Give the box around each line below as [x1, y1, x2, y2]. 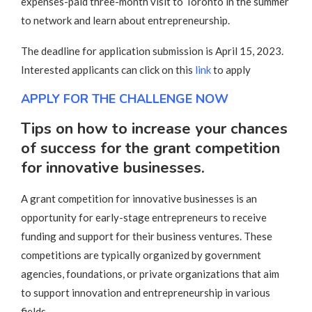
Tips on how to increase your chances [21, 118, 288, 139]
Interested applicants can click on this [21, 63, 195, 76]
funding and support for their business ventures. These [21, 229, 272, 242]
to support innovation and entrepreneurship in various [21, 286, 270, 299]
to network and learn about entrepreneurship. [21, 13, 230, 26]
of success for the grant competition [21, 137, 280, 159]
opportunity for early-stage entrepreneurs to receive [21, 210, 267, 224]
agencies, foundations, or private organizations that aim [21, 267, 279, 280]
